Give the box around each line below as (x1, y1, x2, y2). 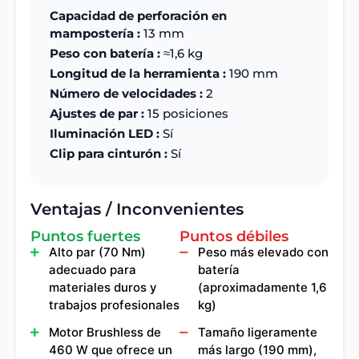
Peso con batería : (50, 45, 160, 61)
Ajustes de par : (50, 105, 144, 121)
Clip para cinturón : (50, 145, 167, 161)
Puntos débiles (179, 227, 288, 245)
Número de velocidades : (50, 85, 203, 101)
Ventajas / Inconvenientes (30, 199, 244, 219)
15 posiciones (144, 105, 228, 121)
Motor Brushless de (49, 325, 161, 341)
